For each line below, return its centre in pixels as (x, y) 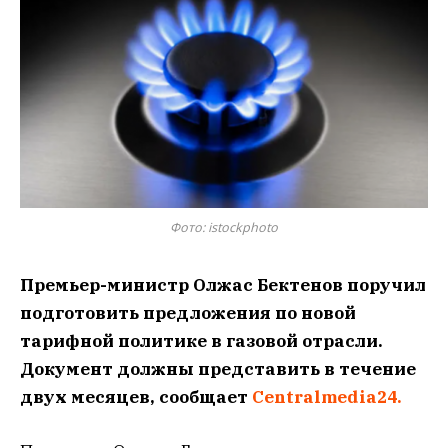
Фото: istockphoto (224, 227)
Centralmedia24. (327, 396)
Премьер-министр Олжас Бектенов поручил (223, 284)
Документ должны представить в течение (218, 368)
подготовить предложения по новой (188, 312)
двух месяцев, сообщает (136, 396)
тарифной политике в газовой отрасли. (201, 340)
